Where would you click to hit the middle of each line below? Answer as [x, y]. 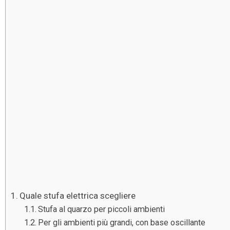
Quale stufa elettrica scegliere [78, 196]
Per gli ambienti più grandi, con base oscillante [121, 223]
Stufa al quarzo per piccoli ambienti [101, 209]
